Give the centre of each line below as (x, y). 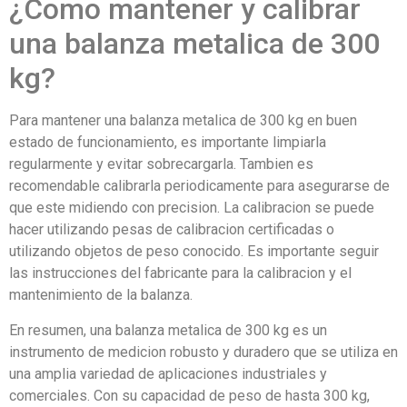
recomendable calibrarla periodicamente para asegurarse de (199, 186)
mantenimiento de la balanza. (101, 295)
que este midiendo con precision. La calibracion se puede (192, 208)
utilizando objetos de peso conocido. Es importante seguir (194, 252)
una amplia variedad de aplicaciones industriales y (168, 373)
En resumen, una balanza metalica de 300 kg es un (168, 330)
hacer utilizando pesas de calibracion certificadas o (172, 230)
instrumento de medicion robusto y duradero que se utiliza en (203, 352)
